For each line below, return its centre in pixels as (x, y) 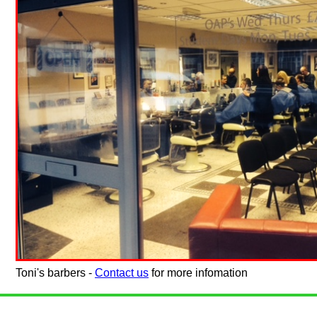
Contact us (122, 273)
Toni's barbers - (55, 273)
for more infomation (198, 273)
